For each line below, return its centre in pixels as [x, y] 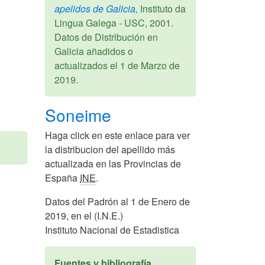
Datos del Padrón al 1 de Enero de [117, 201]
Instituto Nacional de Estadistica [112, 230]
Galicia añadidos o [94, 51]
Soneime [80, 114]
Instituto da [162, 8]
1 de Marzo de [150, 65]
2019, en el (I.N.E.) [84, 215]
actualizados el [87, 65]
